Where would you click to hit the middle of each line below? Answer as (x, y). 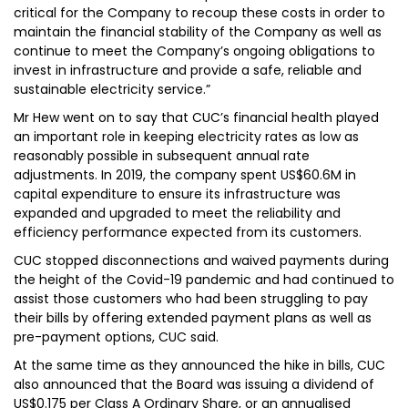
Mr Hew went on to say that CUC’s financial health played (196, 117)
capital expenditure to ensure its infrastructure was (177, 194)
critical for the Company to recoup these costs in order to (199, 13)
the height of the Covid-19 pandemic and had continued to (204, 280)
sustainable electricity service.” (112, 89)
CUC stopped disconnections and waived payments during (201, 260)
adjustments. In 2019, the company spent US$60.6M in (185, 175)
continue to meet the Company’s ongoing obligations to (194, 51)
